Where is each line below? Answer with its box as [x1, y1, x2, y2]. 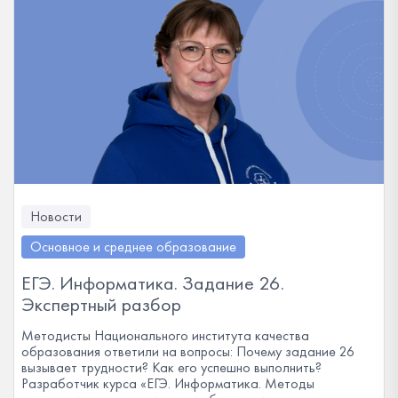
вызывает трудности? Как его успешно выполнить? [21, 358, 322, 377]
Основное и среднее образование [30, 237, 236, 256]
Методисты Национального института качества [21, 326, 309, 345]
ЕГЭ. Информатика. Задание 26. [21, 270, 284, 296]
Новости [30, 207, 82, 226]
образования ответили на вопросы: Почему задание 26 [21, 342, 354, 361]
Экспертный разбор [21, 291, 181, 317]
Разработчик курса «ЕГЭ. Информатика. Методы [21, 374, 314, 393]
